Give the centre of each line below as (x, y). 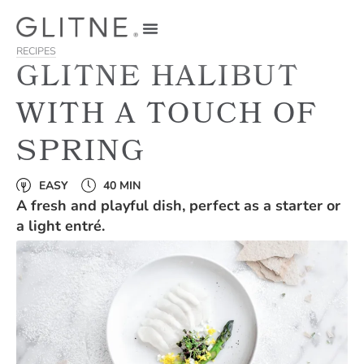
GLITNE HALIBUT (158, 80)
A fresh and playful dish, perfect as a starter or (178, 207)
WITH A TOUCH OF (167, 117)
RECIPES (36, 52)
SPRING (80, 154)
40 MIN (122, 186)
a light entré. (61, 227)
